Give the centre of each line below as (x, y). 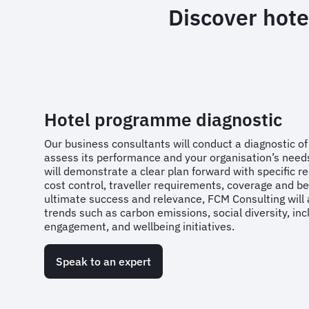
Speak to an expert (103, 261)
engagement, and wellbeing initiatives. (139, 226)
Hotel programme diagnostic (165, 119)
